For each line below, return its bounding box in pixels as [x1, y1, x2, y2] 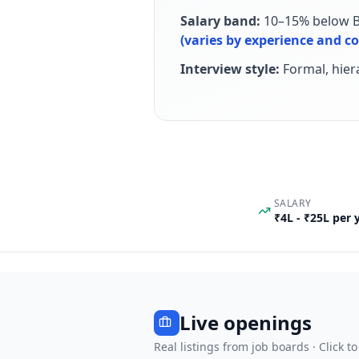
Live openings [179, 309, 312, 336]
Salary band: [180, 12, 260, 30]
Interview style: [180, 60, 280, 78]
